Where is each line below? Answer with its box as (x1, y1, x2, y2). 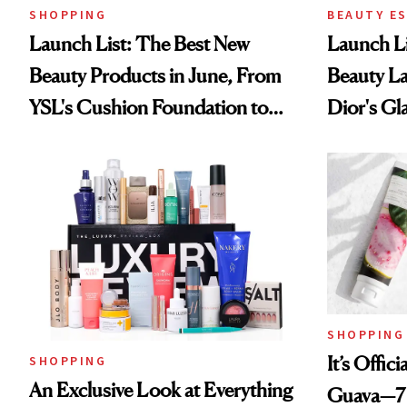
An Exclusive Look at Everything (29, 378, 293, 402)
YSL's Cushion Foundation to (29, 95, 268, 120)
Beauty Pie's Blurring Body (29, 127, 245, 152)
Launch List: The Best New (29, 32, 250, 56)
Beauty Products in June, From (29, 64, 281, 88)
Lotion (29, 159, 85, 184)
